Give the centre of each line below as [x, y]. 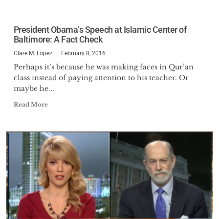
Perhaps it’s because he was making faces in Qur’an [103, 67]
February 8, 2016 [83, 53]
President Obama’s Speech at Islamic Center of [100, 30]
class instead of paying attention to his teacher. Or [101, 78]
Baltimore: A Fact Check [58, 39]
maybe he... [34, 88]
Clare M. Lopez [33, 53]
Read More [31, 104]
